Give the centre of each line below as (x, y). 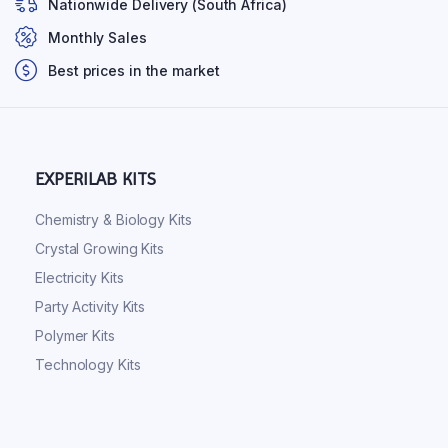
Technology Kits (88, 364)
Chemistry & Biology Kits (113, 219)
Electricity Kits (79, 277)
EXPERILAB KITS (95, 178)
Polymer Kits (75, 335)
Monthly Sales (97, 37)
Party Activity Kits (90, 306)
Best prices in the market (134, 70)
